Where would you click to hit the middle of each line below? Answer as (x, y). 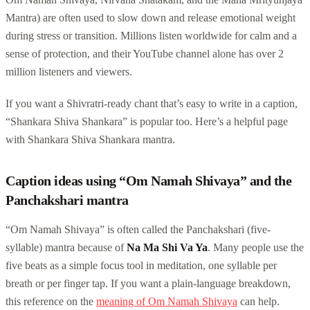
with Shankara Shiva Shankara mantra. (90, 139)
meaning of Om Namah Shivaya (167, 301)
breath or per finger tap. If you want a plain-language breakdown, (148, 283)
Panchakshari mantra (67, 200)
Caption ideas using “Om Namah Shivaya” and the (148, 180)
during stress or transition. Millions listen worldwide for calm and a (151, 35)
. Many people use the (256, 247)
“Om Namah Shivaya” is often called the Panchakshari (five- (138, 229)
